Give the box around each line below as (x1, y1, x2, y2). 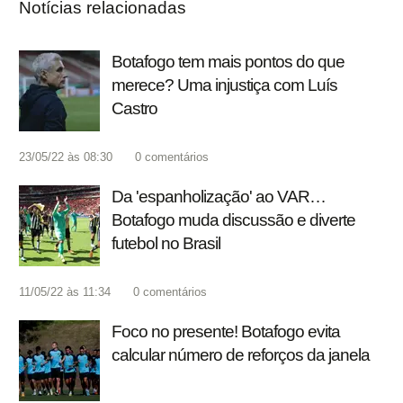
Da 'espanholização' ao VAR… (112, 187, 326, 207)
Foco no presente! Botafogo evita (112, 322, 340, 342)
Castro (112, 99, 157, 119)
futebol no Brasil (112, 234, 220, 254)
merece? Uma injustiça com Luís (112, 76, 337, 95)
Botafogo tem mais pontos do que (112, 52, 345, 72)
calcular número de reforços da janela (112, 345, 370, 365)
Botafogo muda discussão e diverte (112, 210, 355, 230)
